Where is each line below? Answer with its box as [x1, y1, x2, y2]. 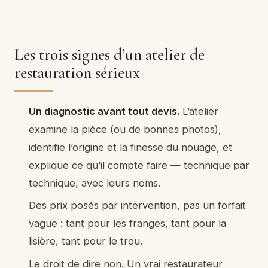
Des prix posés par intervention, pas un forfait [28, 199, 246, 212]
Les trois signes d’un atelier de [14, 44, 205, 65]
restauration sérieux [14, 62, 140, 83]
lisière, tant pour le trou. [28, 235, 142, 248]
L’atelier [179, 105, 218, 117]
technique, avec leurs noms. [28, 176, 160, 189]
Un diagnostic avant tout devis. [28, 105, 179, 117]
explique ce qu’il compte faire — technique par [28, 159, 249, 171]
